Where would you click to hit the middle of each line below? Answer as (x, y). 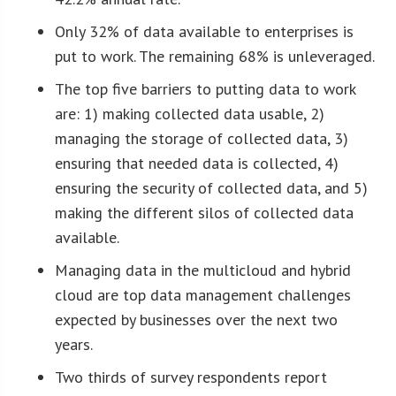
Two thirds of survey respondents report (191, 377)
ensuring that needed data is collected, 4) (197, 163)
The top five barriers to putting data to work (206, 88)
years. (74, 344)
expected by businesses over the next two (197, 319)
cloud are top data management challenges (203, 294)
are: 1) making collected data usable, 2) (190, 113)
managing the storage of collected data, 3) (202, 138)
